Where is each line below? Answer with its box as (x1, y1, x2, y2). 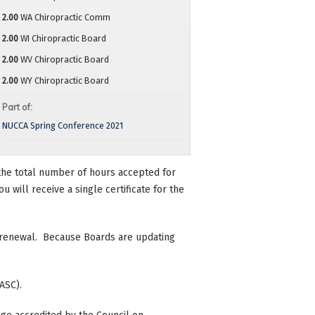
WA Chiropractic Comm (20, 12, 110, 23)
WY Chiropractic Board (20, 75, 109, 86)
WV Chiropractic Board (20, 54, 109, 65)
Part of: (1, 101, 34, 113)
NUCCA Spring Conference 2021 (1, 120, 123, 131)
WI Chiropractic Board (20, 33, 106, 44)
